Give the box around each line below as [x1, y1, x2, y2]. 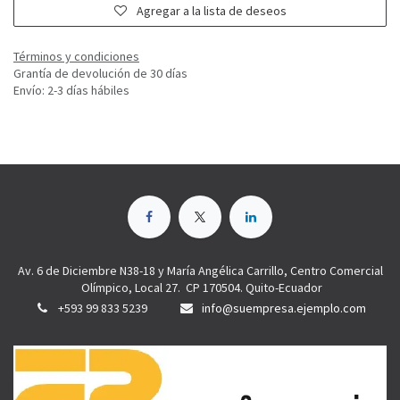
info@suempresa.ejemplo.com [201, 299, 366, 316]
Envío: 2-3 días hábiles [13, 82, 129, 99]
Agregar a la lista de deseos [136, 3, 287, 20]
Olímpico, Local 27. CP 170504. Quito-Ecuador [78, 279, 322, 296]
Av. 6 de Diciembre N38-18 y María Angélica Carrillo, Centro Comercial [17, 262, 383, 279]
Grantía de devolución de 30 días [13, 65, 187, 82]
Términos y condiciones [13, 48, 139, 65]
